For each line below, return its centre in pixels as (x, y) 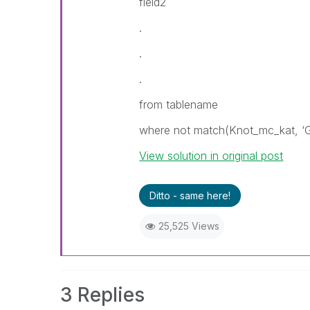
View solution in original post (211, 156)
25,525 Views (189, 226)
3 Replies (102, 295)
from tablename (179, 104)
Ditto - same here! (190, 195)
